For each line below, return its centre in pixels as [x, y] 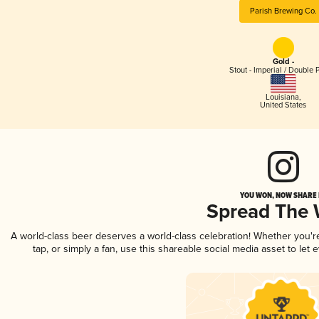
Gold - [283, 62]
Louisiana [282, 97]
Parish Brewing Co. [283, 11]
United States [283, 105]
